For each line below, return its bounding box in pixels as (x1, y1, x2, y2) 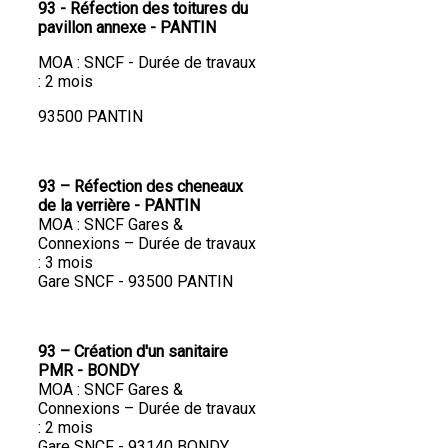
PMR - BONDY (38, 361, 139, 381)
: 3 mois (38, 253, 93, 273)
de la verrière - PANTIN (38, 196, 200, 216)
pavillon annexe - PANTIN (38, 18, 216, 38)
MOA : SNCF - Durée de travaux (38, 53, 256, 73)
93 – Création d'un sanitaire (38, 342, 228, 362)
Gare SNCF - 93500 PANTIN (38, 272, 233, 292)
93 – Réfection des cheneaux (38, 177, 243, 197)
